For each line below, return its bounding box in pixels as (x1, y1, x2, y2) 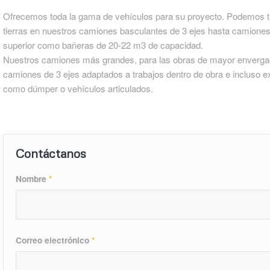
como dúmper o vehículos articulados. (2, 81, 153, 95)
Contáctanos (15, 145, 86, 160)
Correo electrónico (15, 233, 92, 246)
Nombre (15, 172, 49, 184)
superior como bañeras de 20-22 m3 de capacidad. (2, 38, 203, 51)
